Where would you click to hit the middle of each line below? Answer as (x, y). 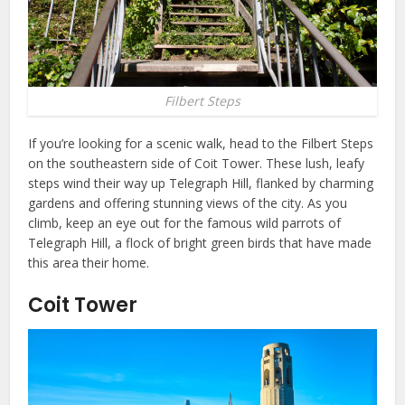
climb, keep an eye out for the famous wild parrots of (185, 223)
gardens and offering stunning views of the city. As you (188, 203)
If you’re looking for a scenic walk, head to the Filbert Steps (201, 143)
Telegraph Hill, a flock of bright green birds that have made (200, 243)
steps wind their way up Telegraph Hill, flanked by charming (201, 183)
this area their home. (89, 263)
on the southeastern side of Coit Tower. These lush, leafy (197, 163)
